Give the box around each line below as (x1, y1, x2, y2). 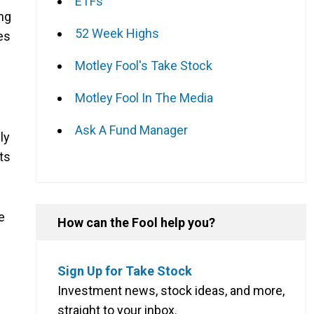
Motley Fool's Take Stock (75, 57, 212, 73)
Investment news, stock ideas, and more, (57, 282, 285, 298)
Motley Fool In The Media (75, 90, 213, 105)
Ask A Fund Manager (75, 122, 188, 137)
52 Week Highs (75, 25, 159, 41)
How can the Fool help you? (57, 214, 215, 230)
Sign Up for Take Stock (57, 263, 192, 278)
